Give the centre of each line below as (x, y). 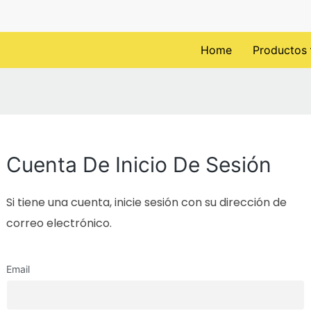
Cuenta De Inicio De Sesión (139, 165)
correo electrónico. (59, 224)
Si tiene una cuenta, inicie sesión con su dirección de (146, 203)
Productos (280, 50)
